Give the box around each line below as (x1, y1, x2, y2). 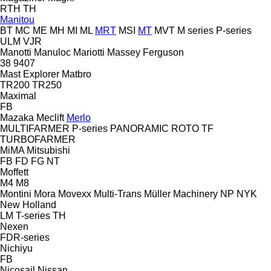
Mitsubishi (27, 145, 70, 155)
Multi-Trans (94, 188, 142, 199)
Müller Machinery (144, 188, 218, 199)
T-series (16, 210, 50, 221)
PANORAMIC (110, 123, 169, 134)
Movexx (58, 188, 91, 199)
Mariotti (73, 47, 105, 57)
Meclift (36, 112, 64, 123)
